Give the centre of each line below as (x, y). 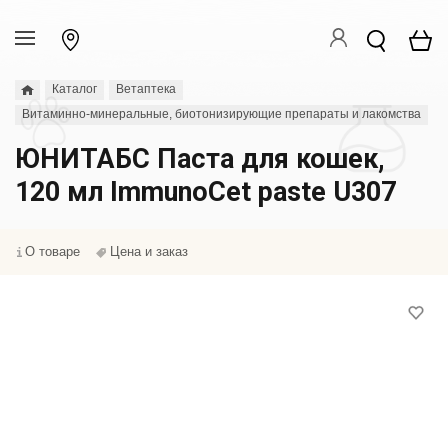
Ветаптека (146, 89)
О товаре (52, 251)
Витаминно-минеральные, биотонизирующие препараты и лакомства (221, 114)
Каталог (74, 89)
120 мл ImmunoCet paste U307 (205, 192)
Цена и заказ (149, 251)
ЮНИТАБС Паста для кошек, (200, 159)
